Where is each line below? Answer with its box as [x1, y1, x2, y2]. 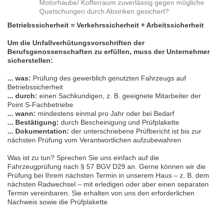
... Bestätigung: [7, 118, 59, 127]
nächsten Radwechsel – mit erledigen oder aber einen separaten [7, 180, 209, 189]
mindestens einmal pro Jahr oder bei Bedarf [36, 110, 174, 118]
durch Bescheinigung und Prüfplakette [59, 118, 179, 127]
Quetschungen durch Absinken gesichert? [39, 7, 169, 16]
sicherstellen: [7, 56, 53, 65]
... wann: [7, 110, 36, 118]
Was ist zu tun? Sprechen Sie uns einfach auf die [7, 154, 159, 162]
